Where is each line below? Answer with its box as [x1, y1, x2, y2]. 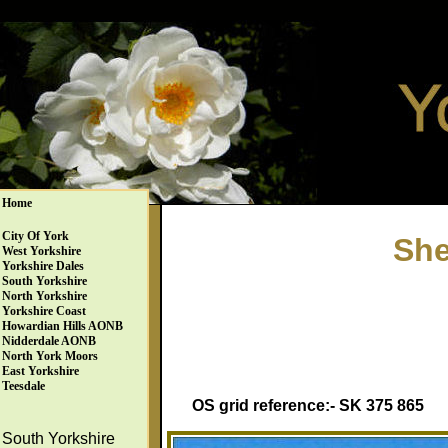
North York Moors [2, 349, 98, 363]
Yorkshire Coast [2, 304, 86, 318]
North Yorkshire [2, 289, 87, 303]
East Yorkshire [2, 364, 79, 378]
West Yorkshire [2, 244, 81, 258]
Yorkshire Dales [2, 259, 84, 273]
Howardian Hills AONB [2, 319, 123, 333]
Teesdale [2, 379, 45, 393]
